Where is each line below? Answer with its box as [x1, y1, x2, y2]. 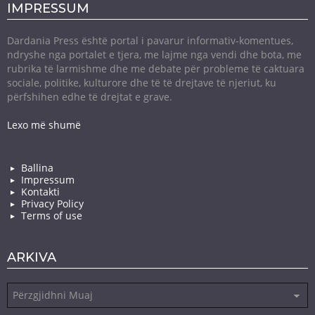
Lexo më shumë [7, 117, 81, 131]
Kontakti [21, 184, 60, 198]
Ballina [21, 160, 53, 174]
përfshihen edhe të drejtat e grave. [7, 89, 172, 103]
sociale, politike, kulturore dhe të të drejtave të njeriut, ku [7, 75, 276, 89]
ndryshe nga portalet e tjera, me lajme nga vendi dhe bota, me [7, 47, 302, 61]
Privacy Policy [21, 196, 84, 210]
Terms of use [21, 208, 82, 222]
